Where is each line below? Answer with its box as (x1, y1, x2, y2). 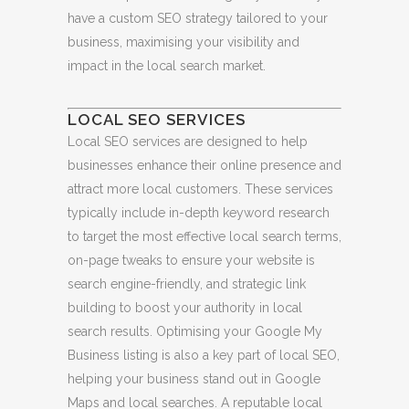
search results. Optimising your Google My (68, 323, 322, 339)
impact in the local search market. (68, 58, 266, 73)
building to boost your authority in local (68, 299, 302, 315)
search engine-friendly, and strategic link (68, 276, 306, 291)
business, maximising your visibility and (68, 34, 299, 49)
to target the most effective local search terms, (68, 228, 341, 244)
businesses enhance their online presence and (68, 157, 341, 173)
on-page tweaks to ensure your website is (68, 252, 315, 267)
